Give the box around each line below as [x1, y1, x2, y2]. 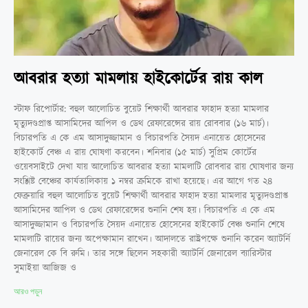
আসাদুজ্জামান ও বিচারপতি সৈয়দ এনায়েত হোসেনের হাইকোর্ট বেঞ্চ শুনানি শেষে [14, 217, 285, 232]
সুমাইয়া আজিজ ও [14, 261, 76, 275]
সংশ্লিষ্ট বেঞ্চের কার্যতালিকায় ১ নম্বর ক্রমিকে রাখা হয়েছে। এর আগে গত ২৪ [14, 174, 272, 188]
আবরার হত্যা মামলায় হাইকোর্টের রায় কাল [14, 67, 263, 91]
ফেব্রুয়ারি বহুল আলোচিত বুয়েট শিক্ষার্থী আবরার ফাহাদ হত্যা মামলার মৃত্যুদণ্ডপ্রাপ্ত [14, 188, 288, 203]
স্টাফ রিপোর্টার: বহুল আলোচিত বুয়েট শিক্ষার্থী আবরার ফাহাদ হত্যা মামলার [14, 102, 269, 116]
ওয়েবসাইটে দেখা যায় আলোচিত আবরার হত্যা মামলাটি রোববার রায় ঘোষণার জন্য [14, 159, 294, 174]
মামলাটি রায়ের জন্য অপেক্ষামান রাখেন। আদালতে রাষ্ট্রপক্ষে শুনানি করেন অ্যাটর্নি [14, 232, 290, 246]
